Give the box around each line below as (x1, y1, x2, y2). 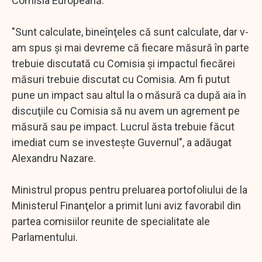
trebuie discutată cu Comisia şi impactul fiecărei (12, 57, 235, 70)
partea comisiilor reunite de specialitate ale (12, 215, 210, 227)
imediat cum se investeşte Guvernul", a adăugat (12, 136, 232, 149)
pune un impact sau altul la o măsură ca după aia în (12, 88, 246, 101)
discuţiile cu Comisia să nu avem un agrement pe (12, 104, 240, 117)
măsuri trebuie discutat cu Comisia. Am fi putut (12, 73, 230, 85)
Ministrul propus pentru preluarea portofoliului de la (12, 183, 247, 196)
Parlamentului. (12, 230, 78, 243)
